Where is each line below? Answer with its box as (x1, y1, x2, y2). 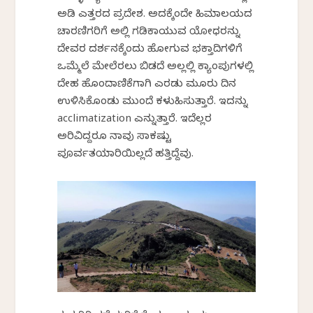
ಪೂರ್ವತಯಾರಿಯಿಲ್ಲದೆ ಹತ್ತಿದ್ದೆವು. (57, 148, 194, 163)
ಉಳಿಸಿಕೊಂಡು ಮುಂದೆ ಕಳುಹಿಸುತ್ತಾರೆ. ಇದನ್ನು (57, 96, 249, 110)
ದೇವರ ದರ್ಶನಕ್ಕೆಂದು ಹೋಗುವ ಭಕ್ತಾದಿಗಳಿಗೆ (57, 43, 243, 58)
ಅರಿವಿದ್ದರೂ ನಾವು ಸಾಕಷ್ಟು (57, 131, 172, 145)
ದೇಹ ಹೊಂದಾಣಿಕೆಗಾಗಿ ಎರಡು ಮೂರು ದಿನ (57, 78, 237, 93)
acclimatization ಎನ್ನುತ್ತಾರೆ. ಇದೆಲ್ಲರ (57, 113, 212, 128)
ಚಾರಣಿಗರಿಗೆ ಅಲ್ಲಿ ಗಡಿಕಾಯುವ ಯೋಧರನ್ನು (57, 26, 241, 41)
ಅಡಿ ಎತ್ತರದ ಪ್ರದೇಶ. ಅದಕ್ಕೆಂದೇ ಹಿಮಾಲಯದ (57, 8, 253, 23)
